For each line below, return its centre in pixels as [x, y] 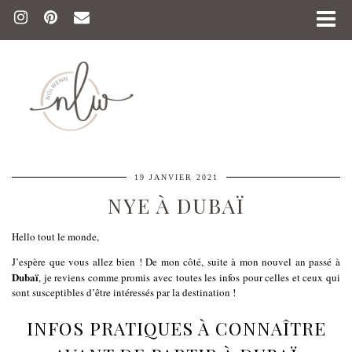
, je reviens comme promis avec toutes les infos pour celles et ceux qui [189, 277]
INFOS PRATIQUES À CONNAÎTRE [176, 328]
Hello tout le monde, [55, 236]
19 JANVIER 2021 [176, 177]
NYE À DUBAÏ [176, 205]
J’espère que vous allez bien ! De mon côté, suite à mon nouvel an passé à [176, 261]
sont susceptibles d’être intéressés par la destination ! [124, 292]
